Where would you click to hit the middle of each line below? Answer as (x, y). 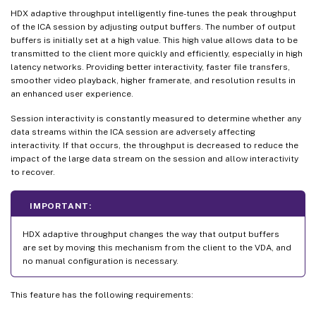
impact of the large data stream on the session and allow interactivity (154, 158)
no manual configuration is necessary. (101, 261)
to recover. (33, 172)
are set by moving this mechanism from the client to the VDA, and (157, 247)
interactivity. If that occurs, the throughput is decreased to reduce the (154, 145)
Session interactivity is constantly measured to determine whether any (156, 118)
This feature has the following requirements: (102, 294)
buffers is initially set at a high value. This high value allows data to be (154, 40)
